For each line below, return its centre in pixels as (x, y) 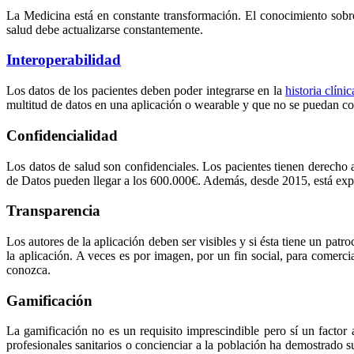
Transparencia (53, 211)
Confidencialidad (62, 135)
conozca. (28, 269)
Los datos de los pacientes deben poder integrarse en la (146, 91)
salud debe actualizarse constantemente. (105, 29)
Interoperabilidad (64, 60)
